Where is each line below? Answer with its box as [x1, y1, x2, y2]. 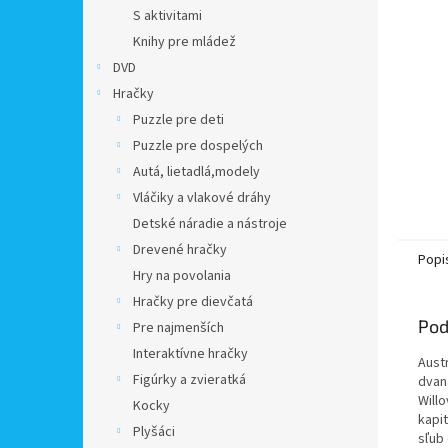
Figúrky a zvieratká [133, 370, 246, 390]
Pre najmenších [133, 318, 224, 338]
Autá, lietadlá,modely [133, 162, 260, 182]
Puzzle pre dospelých [133, 136, 263, 156]
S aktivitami [133, 6, 202, 26]
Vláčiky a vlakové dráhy [133, 188, 271, 208]
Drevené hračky [133, 240, 227, 260]
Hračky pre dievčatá [133, 292, 253, 312]
